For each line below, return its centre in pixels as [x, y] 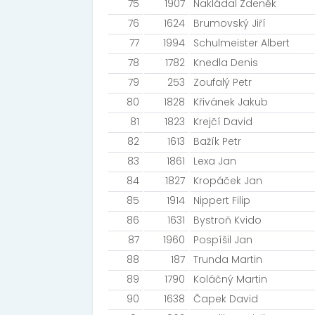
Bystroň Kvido [227, 220]
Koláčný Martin [230, 279]
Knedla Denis [226, 63]
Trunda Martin [228, 259]
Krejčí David [223, 122]
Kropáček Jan [228, 181]
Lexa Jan [215, 161]
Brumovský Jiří [230, 23]
